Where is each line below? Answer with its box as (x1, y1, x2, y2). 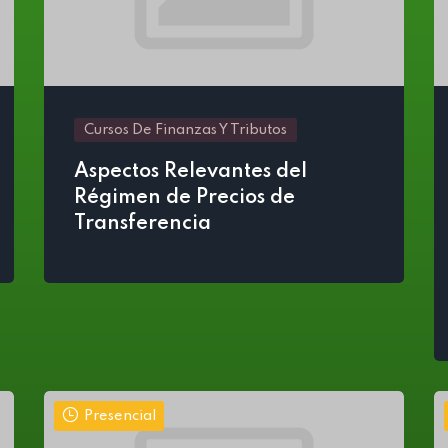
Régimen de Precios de (74, 188, 295, 208)
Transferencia (74, 214, 211, 234)
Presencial (84, 409, 156, 423)
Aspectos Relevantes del (74, 162, 307, 182)
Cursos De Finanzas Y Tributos (84, 123, 287, 137)
